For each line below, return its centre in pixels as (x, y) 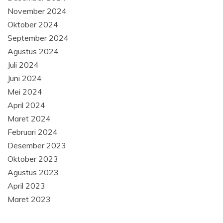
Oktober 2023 (33, 159)
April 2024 (26, 105)
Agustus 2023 (33, 172)
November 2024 (37, 11)
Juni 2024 (25, 78)
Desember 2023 (37, 145)
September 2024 (38, 38)
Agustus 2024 (33, 51)
